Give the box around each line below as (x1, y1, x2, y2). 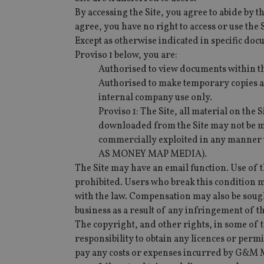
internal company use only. (98, 91, 212, 104)
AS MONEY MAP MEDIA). (98, 147, 207, 161)
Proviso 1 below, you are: (75, 48, 177, 62)
